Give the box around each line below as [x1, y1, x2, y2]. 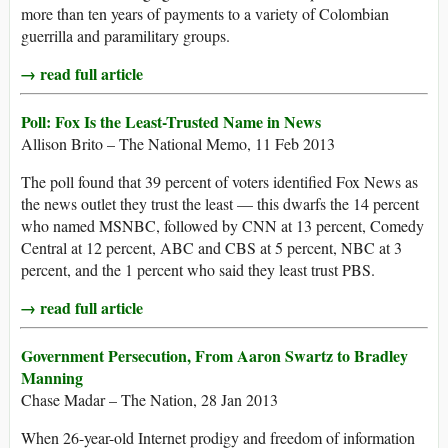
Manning [21, 366, 83, 390]
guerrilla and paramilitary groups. [21, 25, 230, 47]
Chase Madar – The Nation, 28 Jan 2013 [21, 389, 278, 411]
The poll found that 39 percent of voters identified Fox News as [21, 171, 418, 193]
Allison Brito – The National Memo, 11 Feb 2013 [21, 133, 335, 155]
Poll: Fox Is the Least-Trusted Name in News [21, 110, 321, 134]
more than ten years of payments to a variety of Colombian [21, 3, 389, 25]
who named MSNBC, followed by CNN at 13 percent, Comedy [21, 215, 424, 237]
